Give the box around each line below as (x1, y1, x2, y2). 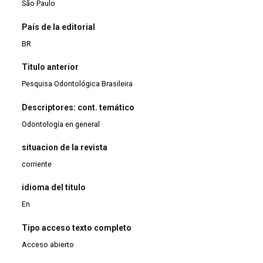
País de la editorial (22, 22, 96, 32)
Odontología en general (22, 119, 100, 129)
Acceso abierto (22, 240, 75, 249)
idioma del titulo (22, 183, 86, 193)
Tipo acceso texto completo (22, 222, 132, 232)
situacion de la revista (22, 143, 108, 153)
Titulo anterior (22, 62, 79, 72)
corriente (22, 160, 52, 169)
